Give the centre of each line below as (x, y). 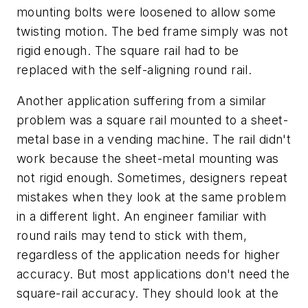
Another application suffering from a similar (142, 101)
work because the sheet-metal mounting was (148, 159)
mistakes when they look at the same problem (152, 197)
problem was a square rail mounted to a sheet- (152, 120)
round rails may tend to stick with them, (132, 236)
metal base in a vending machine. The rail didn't (154, 140)
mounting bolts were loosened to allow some (146, 12)
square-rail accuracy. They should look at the (147, 294)
